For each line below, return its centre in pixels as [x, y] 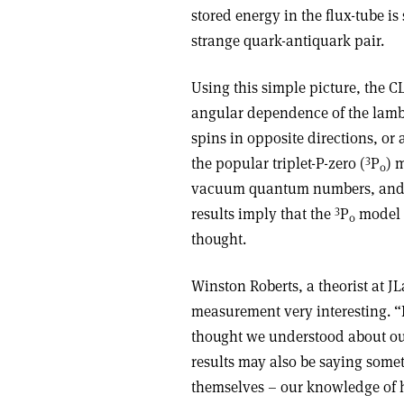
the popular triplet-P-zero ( [278, 163]
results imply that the [263, 214]
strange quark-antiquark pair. [288, 41]
